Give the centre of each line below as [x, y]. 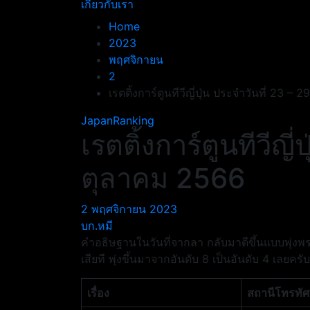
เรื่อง [98, 293]
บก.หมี [97, 226]
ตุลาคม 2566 [163, 178]
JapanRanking [118, 120]
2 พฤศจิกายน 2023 [129, 209]
